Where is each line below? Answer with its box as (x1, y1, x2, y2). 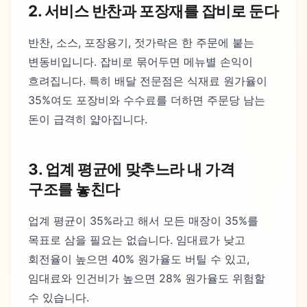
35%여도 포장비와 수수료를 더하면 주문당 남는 (28, 93, 265, 107)
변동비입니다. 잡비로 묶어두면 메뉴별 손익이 (28, 54, 253, 69)
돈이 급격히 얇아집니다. (28, 112, 147, 126)
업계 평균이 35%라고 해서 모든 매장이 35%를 (28, 214, 258, 228)
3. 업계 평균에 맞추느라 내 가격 (28, 160, 235, 179)
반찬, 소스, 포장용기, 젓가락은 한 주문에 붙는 (28, 35, 254, 49)
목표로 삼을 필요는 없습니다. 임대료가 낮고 (28, 233, 245, 247)
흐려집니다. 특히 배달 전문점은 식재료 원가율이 (28, 73, 267, 88)
